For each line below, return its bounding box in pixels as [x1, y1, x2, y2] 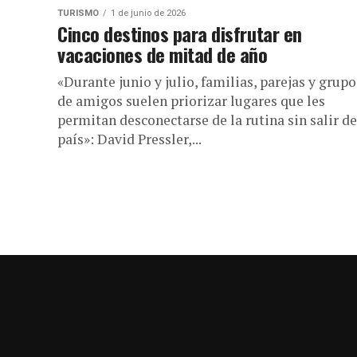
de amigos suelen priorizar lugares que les [57, 92, 325, 110]
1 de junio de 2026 [111, 8, 186, 18]
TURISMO [57, 8, 99, 18]
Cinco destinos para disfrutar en [57, 19, 302, 48]
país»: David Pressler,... [57, 130, 202, 148]
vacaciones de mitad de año [57, 40, 268, 69]
